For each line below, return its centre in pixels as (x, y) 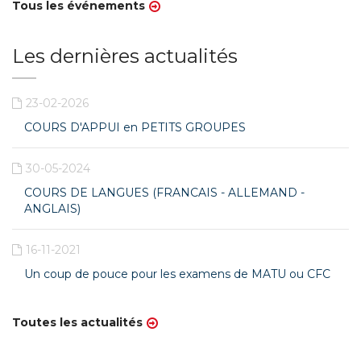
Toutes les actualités (77, 322)
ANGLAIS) (52, 209)
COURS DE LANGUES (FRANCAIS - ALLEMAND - (164, 193)
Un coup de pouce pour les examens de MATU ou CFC (177, 274)
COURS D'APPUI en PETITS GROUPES (135, 127)
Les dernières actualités (125, 56)
